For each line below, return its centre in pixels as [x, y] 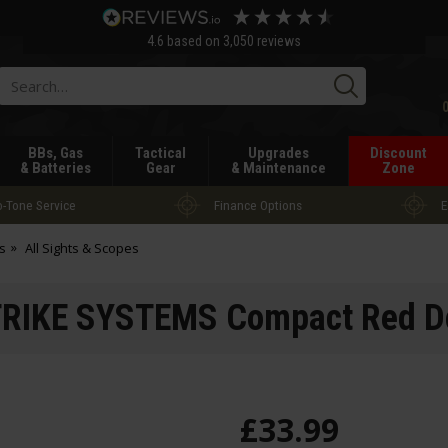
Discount [399, 153]
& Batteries [55, 168]
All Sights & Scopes [81, 248]
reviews [277, 41]
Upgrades [278, 153]
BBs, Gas [55, 153]
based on [194, 41]
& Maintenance [278, 168]
